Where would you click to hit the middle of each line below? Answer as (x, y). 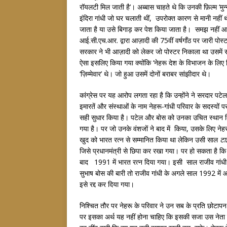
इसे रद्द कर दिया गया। (110, 184)
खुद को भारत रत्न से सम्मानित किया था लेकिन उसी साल (150, 140)
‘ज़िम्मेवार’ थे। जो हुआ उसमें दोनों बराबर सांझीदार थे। (146, 74)
